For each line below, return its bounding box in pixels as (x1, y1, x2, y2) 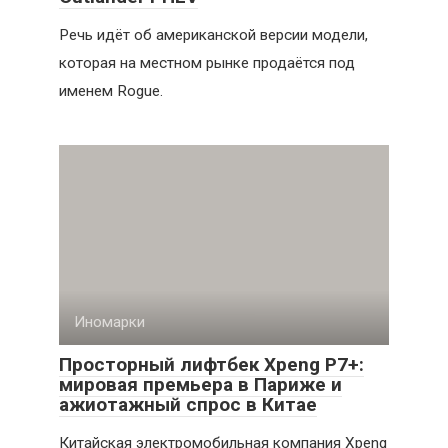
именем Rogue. (59, 82, 163, 101)
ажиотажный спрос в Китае (59, 393, 317, 417)
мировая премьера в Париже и (59, 373, 342, 397)
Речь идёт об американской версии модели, (59, 26, 368, 45)
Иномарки (74, 313, 145, 332)
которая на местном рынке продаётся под (59, 54, 355, 73)
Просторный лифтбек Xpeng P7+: (59, 353, 364, 377)
